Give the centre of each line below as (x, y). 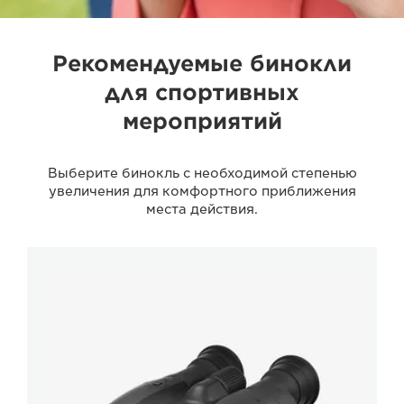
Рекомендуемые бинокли (202, 63)
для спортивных (202, 92)
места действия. (202, 209)
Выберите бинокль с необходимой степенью (202, 173)
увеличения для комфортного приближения (202, 191)
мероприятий (202, 121)
